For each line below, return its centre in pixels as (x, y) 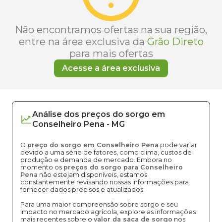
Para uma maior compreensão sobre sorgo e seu (99, 204)
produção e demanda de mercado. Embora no (96, 160)
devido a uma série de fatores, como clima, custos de (106, 152)
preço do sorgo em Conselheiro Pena (93, 145)
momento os (42, 167)
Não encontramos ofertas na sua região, (111, 30)
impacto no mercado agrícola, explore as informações (108, 212)
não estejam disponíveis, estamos (92, 175)
